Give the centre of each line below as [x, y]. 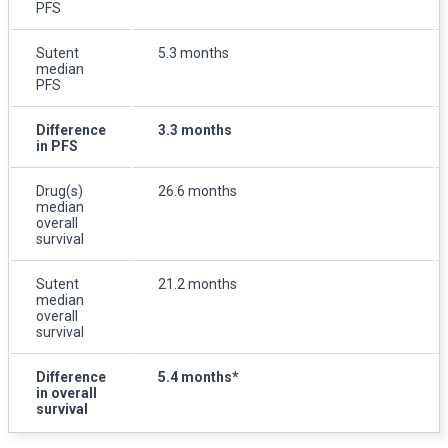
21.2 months [197, 283]
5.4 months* [198, 376]
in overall [66, 392]
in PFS [57, 145]
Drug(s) [59, 190]
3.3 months [195, 129]
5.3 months [193, 52]
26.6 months [197, 190]
